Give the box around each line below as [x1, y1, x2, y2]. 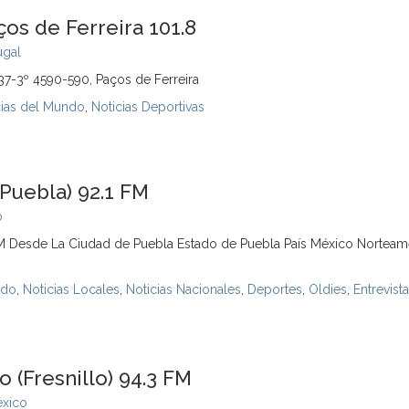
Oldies [309, 282, 347, 297]
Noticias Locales [23, 282, 120, 297]
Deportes [247, 282, 302, 297]
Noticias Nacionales [126, 282, 241, 297]
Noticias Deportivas [91, 100, 204, 114]
